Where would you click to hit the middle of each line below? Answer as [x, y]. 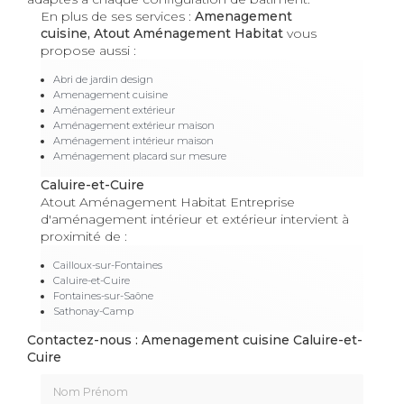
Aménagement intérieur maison [133, 141]
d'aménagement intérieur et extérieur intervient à [195, 220]
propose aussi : [88, 51]
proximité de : [84, 237]
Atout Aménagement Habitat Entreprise [168, 202]
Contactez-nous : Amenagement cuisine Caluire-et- [195, 340]
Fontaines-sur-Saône [103, 296]
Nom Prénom [85, 381]
